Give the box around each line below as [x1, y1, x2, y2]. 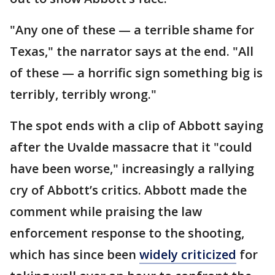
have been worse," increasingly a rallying [10, 160, 254, 177]
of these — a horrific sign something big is [10, 64, 263, 81]
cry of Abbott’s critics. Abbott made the [10, 182, 247, 198]
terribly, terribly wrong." [10, 86, 157, 103]
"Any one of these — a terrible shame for [10, 21, 254, 38]
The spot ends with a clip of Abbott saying [10, 117, 263, 134]
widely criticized [139, 246, 236, 263]
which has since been [10, 246, 139, 263]
